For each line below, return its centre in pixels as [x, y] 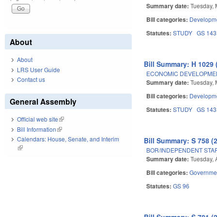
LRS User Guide [39, 69]
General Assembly [43, 102]
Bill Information [37, 129]
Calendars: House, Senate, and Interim [68, 139]
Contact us [31, 79]
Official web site [38, 119]
